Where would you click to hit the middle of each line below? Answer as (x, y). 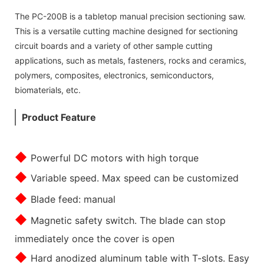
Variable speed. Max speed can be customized (135, 178)
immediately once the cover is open (95, 238)
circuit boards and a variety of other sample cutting (114, 45)
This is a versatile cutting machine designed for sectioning (126, 31)
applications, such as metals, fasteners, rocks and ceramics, (131, 60)
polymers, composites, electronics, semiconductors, (114, 75)
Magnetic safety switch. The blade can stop (128, 220)
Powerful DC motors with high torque (115, 158)
